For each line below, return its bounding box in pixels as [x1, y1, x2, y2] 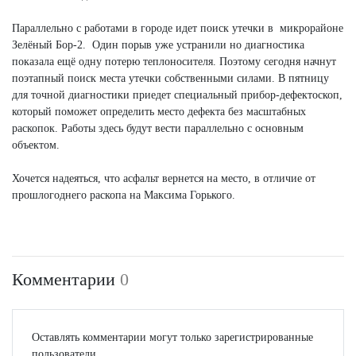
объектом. [12, 139, 60, 152]
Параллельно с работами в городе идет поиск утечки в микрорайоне [12, 22, 343, 35]
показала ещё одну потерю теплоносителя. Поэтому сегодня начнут [12, 56, 336, 68]
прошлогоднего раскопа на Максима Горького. [12, 189, 235, 202]
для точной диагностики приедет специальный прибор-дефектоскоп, [12, 89, 342, 102]
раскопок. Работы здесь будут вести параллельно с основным [12, 122, 304, 135]
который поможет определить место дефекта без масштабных [12, 106, 306, 118]
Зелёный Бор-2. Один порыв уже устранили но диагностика [12, 39, 304, 52]
